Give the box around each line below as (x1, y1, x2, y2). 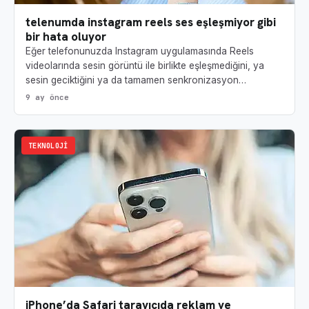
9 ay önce (26, 92, 69, 103)
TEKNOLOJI (28, 141, 68, 151)
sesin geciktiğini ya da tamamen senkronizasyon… (26, 74, 246, 86)
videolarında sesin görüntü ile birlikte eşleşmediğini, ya (26, 60, 264, 72)
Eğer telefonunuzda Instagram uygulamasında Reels (26, 46, 254, 57)
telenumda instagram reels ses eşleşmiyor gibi (26, 14, 276, 30)
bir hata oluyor (26, 29, 106, 45)
